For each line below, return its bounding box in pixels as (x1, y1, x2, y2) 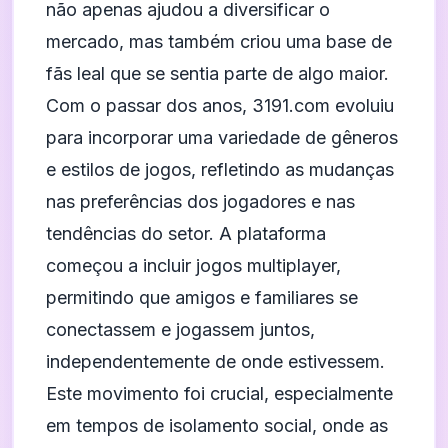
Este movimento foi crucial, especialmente (46, 383, 393, 404)
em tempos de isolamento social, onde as (46, 415, 388, 436)
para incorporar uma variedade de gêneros (46, 127, 398, 148)
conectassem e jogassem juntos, (46, 319, 315, 340)
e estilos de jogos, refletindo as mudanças (46, 159, 394, 180)
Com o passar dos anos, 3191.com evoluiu (46, 95, 394, 116)
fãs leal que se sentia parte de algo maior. (46, 63, 389, 84)
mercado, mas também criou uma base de (46, 31, 392, 52)
